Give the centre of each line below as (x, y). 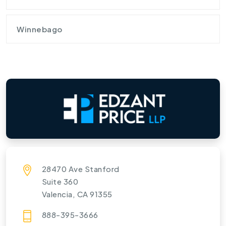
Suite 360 (60, 181)
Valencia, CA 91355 (77, 194)
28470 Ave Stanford (80, 168)
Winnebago (40, 29)
